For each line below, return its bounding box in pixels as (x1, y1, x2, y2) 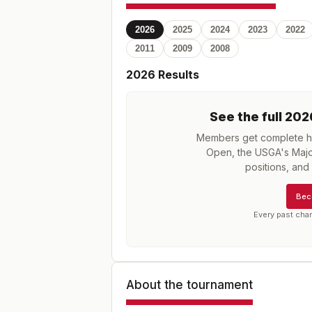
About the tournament (126, 278, 253, 292)
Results (155, 68, 199, 81)
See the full (210, 109, 285, 124)
